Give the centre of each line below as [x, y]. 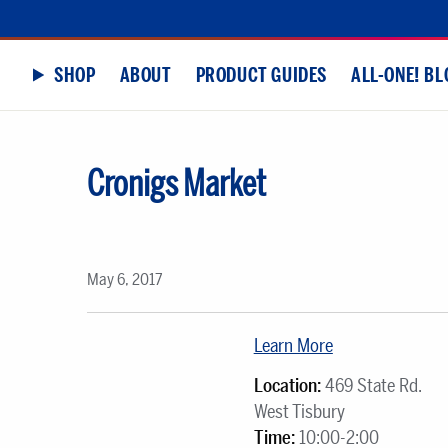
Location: [287, 385]
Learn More [293, 346]
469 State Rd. [371, 385]
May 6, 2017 [125, 279]
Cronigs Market [177, 183]
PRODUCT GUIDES [261, 75]
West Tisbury [299, 411]
